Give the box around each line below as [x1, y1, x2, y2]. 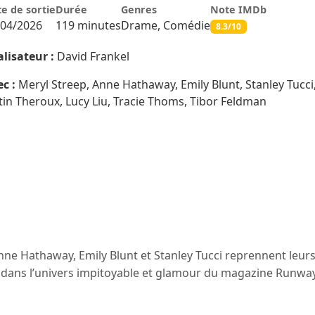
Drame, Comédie [121, 18, 210, 33]
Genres [121, 3, 157, 16]
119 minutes [56, 18, 121, 33]
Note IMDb [210, 3, 266, 16]
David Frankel [54, 49, 129, 65]
